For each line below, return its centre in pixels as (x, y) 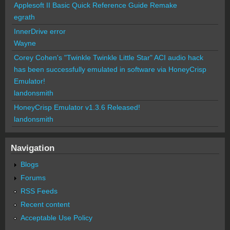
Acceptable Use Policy (57, 217)
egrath (24, 17)
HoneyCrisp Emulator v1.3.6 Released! (77, 107)
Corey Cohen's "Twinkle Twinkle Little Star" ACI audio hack (109, 57)
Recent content (45, 205)
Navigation (33, 148)
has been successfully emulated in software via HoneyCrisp (110, 69)
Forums (33, 178)
